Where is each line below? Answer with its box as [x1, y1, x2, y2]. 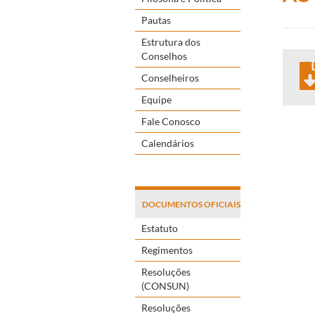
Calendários [141, 136, 194, 149]
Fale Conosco [141, 115, 200, 127]
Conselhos [141, 49, 187, 62]
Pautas [141, 13, 171, 26]
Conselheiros [141, 71, 199, 84]
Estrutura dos [141, 35, 200, 48]
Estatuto [141, 221, 178, 234]
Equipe [141, 93, 172, 105]
